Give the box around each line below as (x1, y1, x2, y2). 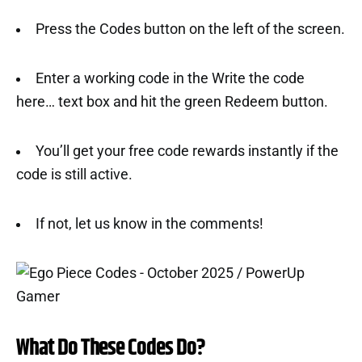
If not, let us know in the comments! (35, 215, 263, 232)
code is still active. (16, 166, 133, 183)
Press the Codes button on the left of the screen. (35, 20, 345, 37)
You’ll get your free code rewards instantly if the (35, 142, 339, 159)
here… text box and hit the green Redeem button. (16, 93, 328, 110)
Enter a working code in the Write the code (35, 69, 305, 86)
